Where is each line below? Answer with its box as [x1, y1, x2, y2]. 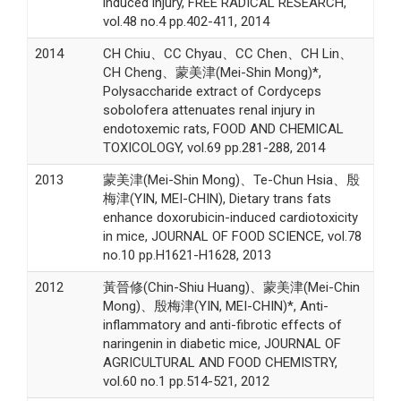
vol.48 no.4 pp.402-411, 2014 [102, 13, 269, 30]
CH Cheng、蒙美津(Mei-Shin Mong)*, [102, 64, 321, 81]
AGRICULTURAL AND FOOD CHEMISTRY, [102, 354, 337, 371]
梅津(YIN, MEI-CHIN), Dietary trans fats [102, 190, 331, 207]
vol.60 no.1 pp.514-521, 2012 [102, 372, 269, 389]
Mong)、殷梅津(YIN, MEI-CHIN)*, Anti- [102, 297, 328, 314]
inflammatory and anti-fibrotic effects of [102, 316, 342, 333]
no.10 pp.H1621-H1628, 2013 [102, 246, 271, 263]
